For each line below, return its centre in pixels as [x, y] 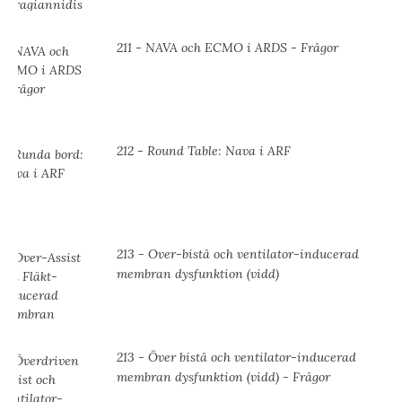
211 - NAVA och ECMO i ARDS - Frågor [227, 48]
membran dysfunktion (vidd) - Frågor [223, 377]
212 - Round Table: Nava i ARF [204, 151]
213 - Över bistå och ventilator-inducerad [236, 358]
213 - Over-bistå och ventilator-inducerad [238, 254]
